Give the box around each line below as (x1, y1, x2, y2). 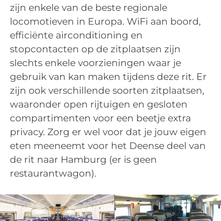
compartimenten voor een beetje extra (10, 112, 191, 124)
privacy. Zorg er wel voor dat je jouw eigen (10, 126, 206, 138)
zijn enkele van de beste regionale (10, 1, 167, 13)
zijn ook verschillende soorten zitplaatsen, (10, 84, 204, 96)
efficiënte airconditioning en (10, 29, 143, 41)
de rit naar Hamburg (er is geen (10, 153, 157, 165)
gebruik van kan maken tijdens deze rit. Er (10, 71, 207, 82)
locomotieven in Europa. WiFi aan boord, (10, 15, 201, 27)
